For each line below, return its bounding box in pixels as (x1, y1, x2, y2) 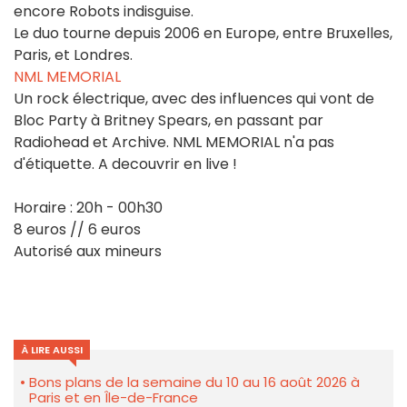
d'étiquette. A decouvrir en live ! (14, 154, 237, 175)
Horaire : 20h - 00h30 (14, 197, 163, 219)
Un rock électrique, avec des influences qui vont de (14, 88, 374, 110)
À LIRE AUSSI (21, 342, 83, 358)
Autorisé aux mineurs (14, 241, 162, 263)
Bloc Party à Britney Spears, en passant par (14, 110, 323, 132)
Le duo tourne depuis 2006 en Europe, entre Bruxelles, (14, 23, 392, 45)
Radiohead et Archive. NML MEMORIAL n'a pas (14, 132, 334, 154)
